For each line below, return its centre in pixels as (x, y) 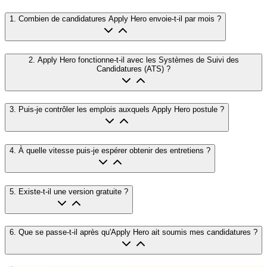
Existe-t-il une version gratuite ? (73, 191)
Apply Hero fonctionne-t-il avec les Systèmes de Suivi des (138, 60)
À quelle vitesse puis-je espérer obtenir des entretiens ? (114, 150)
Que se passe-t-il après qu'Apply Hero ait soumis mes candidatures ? (138, 232)
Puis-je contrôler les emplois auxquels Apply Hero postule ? (121, 110)
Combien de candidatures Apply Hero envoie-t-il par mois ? (120, 18)
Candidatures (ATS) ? (133, 69)
